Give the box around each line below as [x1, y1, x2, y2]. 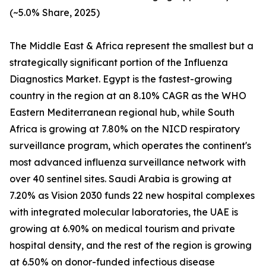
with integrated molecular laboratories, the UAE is [9, 206, 238, 218]
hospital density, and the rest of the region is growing [9, 239, 252, 252]
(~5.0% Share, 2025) [9, 7, 100, 19]
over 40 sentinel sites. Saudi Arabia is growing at [9, 173, 232, 185]
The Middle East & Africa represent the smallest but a [9, 40, 254, 52]
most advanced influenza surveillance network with [9, 156, 246, 169]
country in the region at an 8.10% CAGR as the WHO [9, 90, 246, 102]
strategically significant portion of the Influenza [9, 56, 228, 69]
